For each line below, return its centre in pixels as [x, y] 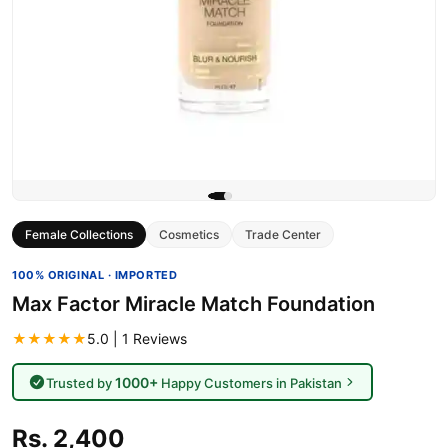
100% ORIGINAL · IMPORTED [95, 275]
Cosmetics [189, 234]
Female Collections [79, 234]
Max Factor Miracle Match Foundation [193, 304]
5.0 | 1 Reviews [137, 338]
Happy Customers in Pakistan [249, 382]
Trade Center [283, 234]
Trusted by [80, 382]
